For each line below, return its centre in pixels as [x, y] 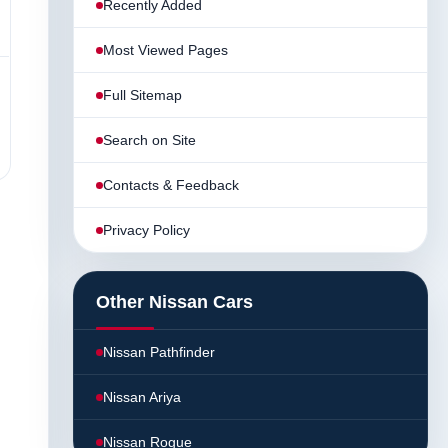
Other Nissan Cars [174, 302]
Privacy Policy [146, 230]
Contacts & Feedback [171, 185]
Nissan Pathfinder [159, 352]
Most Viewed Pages [165, 50]
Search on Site [149, 140]
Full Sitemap [142, 95]
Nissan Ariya [142, 397]
